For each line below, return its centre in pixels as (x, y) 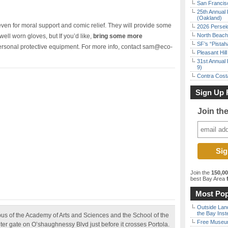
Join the (201, 173)
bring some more (118, 36)
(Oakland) (209, 18)
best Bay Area (208, 179)
